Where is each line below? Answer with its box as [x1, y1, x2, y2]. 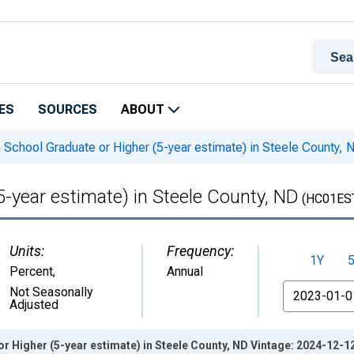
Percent [9, 264, 53, 279]
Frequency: [167, 243, 234, 259]
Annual [167, 264, 203, 279]
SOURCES [38, 102, 97, 117]
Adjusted [9, 297, 58, 312]
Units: [9, 243, 44, 259]
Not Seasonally [9, 284, 93, 299]
